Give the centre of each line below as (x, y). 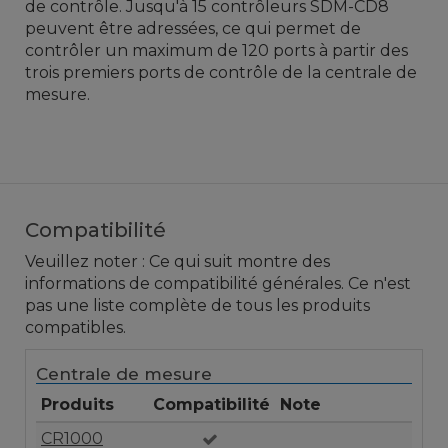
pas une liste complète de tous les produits (197, 306)
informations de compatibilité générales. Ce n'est (218, 284)
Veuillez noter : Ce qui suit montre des (177, 262)
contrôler (63, 51)
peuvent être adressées (120, 29)
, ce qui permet (275, 29)
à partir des (363, 51)
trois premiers (79, 73)
